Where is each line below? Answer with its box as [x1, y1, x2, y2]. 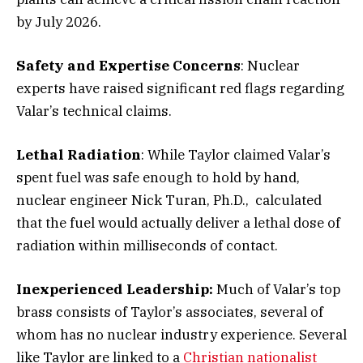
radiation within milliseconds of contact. [16, 236, 278, 254]
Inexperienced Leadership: [16, 280, 213, 299]
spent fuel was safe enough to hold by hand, [16, 168, 300, 186]
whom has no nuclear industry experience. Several [16, 326, 347, 344]
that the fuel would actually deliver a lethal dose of [16, 213, 340, 232]
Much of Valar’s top [213, 280, 340, 299]
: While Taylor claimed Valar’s [141, 145, 331, 164]
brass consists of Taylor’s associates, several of [16, 303, 323, 322]
